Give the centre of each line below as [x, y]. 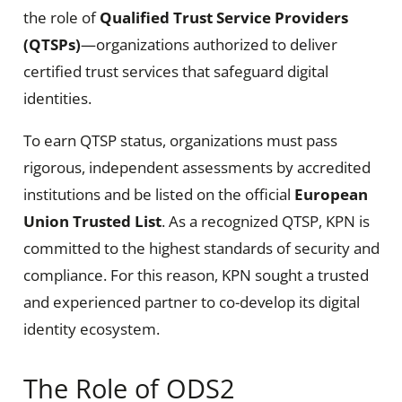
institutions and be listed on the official [158, 194]
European [331, 194]
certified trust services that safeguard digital [175, 71]
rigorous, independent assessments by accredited [197, 167]
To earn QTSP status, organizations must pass [180, 140]
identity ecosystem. [91, 328]
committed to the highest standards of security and [201, 248]
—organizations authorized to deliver [209, 44]
